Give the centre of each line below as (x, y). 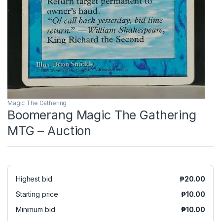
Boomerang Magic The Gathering (102, 115)
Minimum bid (36, 210)
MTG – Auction (50, 131)
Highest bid (34, 179)
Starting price (37, 194)
